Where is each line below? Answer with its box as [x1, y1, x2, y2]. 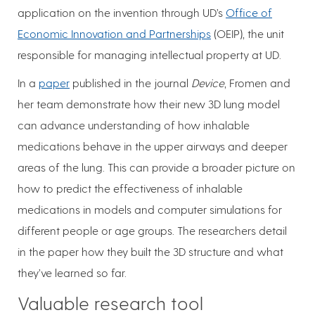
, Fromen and [224, 75, 290, 89]
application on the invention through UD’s [18, 5, 226, 19]
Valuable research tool [18, 291, 203, 314]
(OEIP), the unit [211, 26, 284, 40]
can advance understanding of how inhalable [18, 117, 250, 131]
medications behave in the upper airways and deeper [18, 139, 288, 153]
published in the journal [70, 75, 191, 89]
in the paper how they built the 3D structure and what [18, 244, 283, 258]
